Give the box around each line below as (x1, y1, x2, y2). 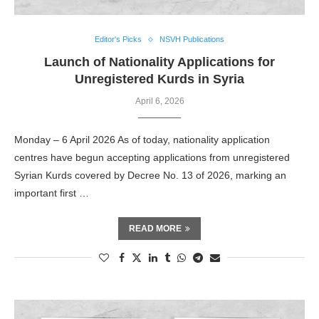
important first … (14, 187, 89, 199)
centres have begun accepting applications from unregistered (14, 152, 290, 163)
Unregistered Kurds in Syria (75, 72, 244, 86)
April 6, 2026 (135, 96, 184, 106)
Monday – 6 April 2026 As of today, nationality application (14, 134, 270, 145)
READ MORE (129, 224, 182, 234)
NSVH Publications (159, 35, 224, 43)
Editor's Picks (95, 35, 142, 43)
